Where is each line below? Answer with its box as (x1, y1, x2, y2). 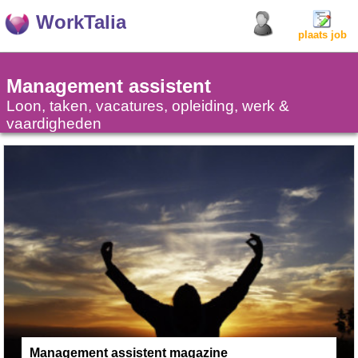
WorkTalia (36, 11, 126, 33)
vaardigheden (6, 115, 101, 132)
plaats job (297, 29, 347, 41)
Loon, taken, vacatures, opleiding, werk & (6, 97, 289, 114)
